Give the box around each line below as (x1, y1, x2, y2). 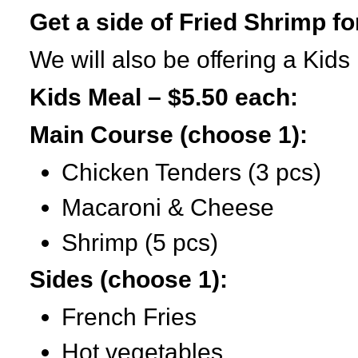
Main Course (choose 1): (30, 121, 308, 148)
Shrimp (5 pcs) (62, 229, 218, 256)
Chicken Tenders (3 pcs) (62, 158, 321, 185)
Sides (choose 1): (30, 266, 228, 293)
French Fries (62, 304, 197, 331)
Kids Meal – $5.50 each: (30, 83, 298, 110)
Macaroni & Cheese (62, 193, 274, 221)
